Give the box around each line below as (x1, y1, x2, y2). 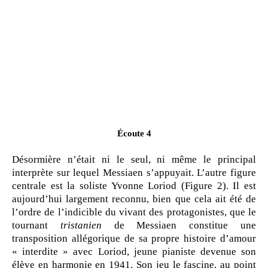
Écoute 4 (117, 128, 151, 138)
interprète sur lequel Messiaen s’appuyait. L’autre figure (12, 166, 256, 178)
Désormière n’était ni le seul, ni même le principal (12, 153, 256, 165)
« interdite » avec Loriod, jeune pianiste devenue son (12, 245, 256, 257)
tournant (12, 219, 60, 231)
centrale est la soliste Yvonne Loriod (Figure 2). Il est (12, 179, 256, 191)
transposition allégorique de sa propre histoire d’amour (12, 232, 256, 244)
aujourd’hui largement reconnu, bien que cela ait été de (12, 193, 256, 205)
